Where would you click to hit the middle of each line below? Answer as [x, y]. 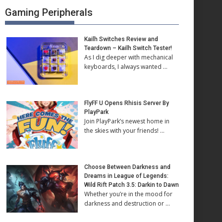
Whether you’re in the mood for [128, 194]
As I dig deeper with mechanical [129, 57]
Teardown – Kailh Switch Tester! [128, 48]
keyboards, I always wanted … [126, 67]
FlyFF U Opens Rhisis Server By [127, 103]
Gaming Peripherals [49, 12]
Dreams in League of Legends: [126, 176]
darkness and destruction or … [127, 203]
